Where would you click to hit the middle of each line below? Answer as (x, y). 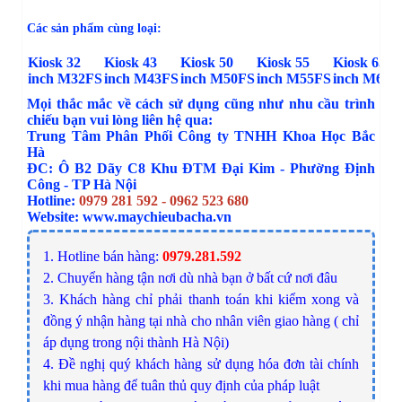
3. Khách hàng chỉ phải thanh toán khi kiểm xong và (201, 299)
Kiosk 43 (131, 62)
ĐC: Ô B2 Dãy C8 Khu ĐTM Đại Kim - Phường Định (201, 168)
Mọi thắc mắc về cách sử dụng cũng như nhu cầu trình (201, 103)
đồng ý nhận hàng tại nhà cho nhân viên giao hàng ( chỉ (201, 320)
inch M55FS (294, 78)
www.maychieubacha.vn (157, 216)
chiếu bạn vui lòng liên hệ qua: (120, 119)
